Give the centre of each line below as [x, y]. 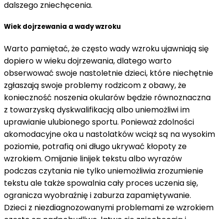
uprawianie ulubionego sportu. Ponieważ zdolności [99, 122]
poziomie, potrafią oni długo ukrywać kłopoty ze [95, 147]
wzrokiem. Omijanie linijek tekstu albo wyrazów [93, 159]
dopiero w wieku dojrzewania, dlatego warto [88, 61]
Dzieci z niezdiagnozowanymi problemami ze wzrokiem [109, 208]
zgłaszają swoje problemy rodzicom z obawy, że [95, 86]
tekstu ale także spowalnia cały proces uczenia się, [101, 183]
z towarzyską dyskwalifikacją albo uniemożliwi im [97, 110]
